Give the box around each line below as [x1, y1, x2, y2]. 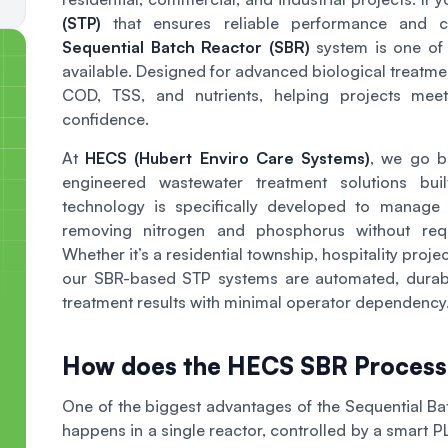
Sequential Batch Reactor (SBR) [62, 36, 310, 57]
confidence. [62, 108, 149, 129]
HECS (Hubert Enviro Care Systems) [85, 147, 371, 168]
